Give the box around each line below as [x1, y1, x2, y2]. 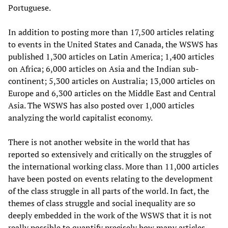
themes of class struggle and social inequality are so [8, 197, 195, 209]
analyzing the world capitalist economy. [8, 111, 153, 123]
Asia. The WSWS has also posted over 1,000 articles [8, 99, 194, 111]
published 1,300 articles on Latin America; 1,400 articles [8, 50, 214, 62]
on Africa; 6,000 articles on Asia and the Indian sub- [8, 63, 199, 74]
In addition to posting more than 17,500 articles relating [8, 26, 214, 38]
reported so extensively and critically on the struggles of [8, 148, 211, 160]
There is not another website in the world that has [8, 136, 190, 148]
